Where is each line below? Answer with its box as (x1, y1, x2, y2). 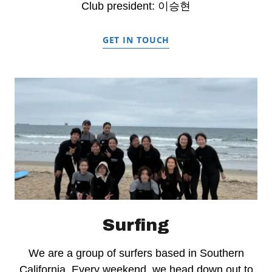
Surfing (103, 215, 169, 234)
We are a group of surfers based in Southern (28, 246, 244, 259)
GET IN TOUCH (102, 34, 170, 46)
